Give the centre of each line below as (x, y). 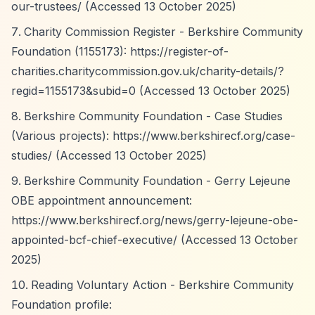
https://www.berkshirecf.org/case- (204, 136)
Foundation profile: (62, 304)
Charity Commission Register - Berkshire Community (163, 32)
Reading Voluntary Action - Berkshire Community (162, 285)
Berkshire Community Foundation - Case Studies (153, 116)
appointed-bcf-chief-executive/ (94, 240)
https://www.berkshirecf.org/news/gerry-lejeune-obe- (155, 220)
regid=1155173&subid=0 (73, 91)
